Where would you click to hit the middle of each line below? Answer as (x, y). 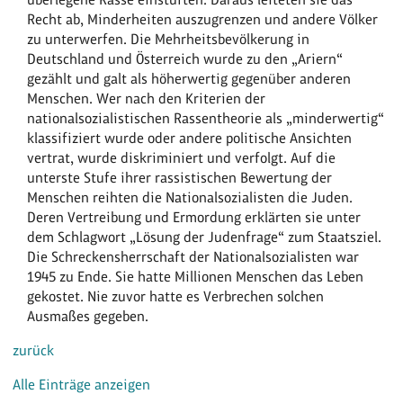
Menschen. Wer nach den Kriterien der (147, 98)
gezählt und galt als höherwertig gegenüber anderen (189, 78)
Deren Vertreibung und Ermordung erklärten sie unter (194, 217)
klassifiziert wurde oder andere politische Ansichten (190, 138)
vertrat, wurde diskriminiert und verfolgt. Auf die (182, 157)
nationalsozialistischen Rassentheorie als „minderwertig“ (206, 118)
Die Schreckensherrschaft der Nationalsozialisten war (193, 256)
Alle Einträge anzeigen (82, 384)
